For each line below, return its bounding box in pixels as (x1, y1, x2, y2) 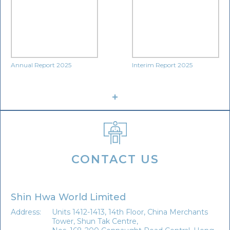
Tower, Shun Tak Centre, (52, 217, 138, 226)
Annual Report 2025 (11, 61, 71, 69)
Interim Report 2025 (132, 61, 193, 69)
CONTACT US (71, 152, 159, 166)
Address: (11, 207, 41, 217)
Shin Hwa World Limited (11, 191, 126, 203)
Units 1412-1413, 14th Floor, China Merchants (52, 207, 208, 217)
